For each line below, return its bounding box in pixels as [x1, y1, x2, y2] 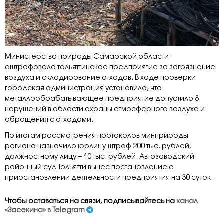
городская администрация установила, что [5, 85, 162, 92]
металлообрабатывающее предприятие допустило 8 [5, 95, 199, 102]
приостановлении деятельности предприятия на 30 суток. [5, 175, 213, 181]
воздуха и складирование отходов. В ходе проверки [5, 74, 196, 81]
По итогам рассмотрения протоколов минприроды [5, 133, 188, 139]
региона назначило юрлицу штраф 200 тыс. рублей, [5, 143, 191, 150]
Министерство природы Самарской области [5, 53, 169, 60]
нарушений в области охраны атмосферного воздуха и [5, 106, 205, 113]
